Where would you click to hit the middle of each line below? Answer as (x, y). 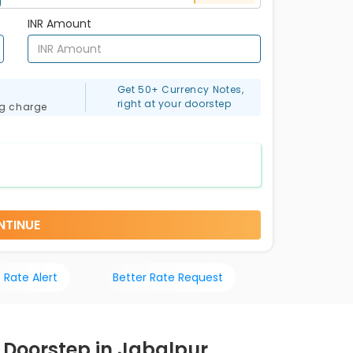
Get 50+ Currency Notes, (180, 90)
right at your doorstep (174, 104)
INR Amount (59, 23)
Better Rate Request (168, 277)
